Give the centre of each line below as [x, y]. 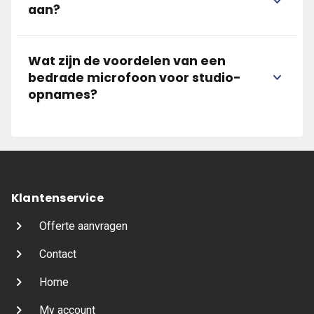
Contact [58, 254]
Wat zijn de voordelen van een [127, 61]
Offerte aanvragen [83, 226]
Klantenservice [57, 198]
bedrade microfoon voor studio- [135, 78]
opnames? [63, 95]
